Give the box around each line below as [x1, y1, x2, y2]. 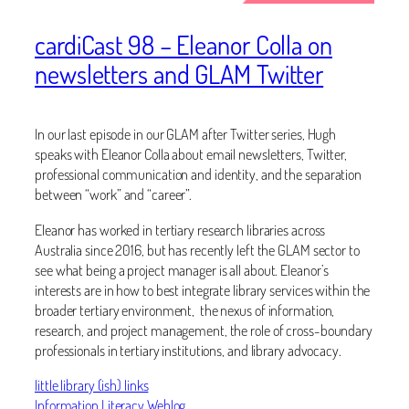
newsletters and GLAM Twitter [35, 57, 324, 90]
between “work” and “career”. [35, 184, 193, 204]
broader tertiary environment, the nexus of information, [35, 299, 335, 320]
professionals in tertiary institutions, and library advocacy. [35, 340, 341, 360]
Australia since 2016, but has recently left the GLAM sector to [35, 239, 360, 259]
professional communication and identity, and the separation [35, 164, 362, 184]
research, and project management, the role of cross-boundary [35, 320, 372, 340]
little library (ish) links [35, 374, 149, 394]
